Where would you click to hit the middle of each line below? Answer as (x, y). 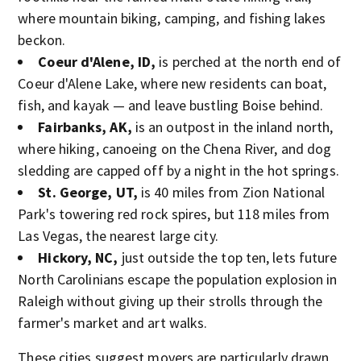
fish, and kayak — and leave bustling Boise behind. (171, 105)
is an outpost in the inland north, (234, 127)
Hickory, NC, (80, 257)
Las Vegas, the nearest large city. (118, 235)
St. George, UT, (89, 192)
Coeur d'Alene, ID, (99, 61)
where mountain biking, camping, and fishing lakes (172, 18)
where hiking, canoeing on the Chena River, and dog (175, 148)
